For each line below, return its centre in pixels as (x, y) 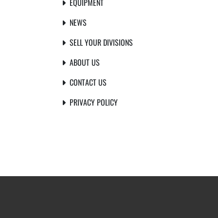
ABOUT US (85, 62)
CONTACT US (88, 82)
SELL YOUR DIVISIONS (101, 42)
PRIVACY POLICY (94, 102)
